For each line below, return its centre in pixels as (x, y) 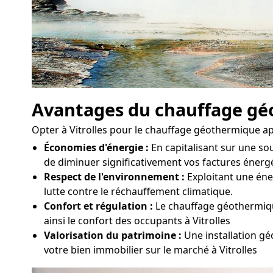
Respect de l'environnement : (114, 177)
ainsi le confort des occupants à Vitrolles (137, 221)
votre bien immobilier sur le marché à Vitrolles (151, 250)
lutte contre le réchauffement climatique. (138, 192)
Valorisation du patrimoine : (113, 236)
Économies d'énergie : (96, 148)
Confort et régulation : (98, 206)
